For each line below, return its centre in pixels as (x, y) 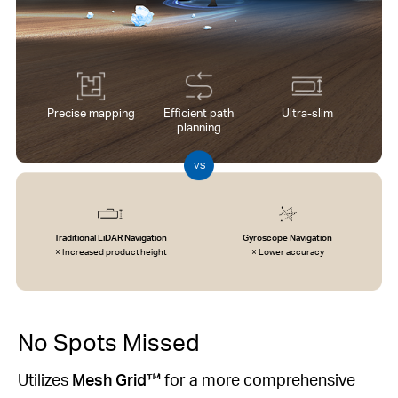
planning (199, 126)
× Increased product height (110, 251)
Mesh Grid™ (116, 379)
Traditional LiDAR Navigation (110, 237)
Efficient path (199, 112)
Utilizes (45, 379)
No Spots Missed (109, 342)
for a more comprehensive (258, 379)
